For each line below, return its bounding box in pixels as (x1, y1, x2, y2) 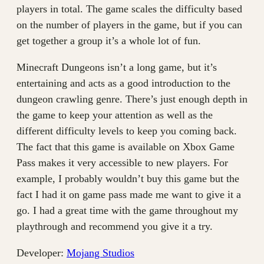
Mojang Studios (67, 247, 134, 259)
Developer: (16, 247, 67, 259)
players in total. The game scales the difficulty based (16, 3, 242, 15)
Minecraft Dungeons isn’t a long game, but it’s (16, 61, 217, 73)
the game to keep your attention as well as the (16, 109, 213, 121)
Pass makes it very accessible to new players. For (16, 157, 228, 169)
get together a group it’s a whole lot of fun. (16, 35, 201, 47)
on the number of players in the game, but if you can (16, 19, 242, 31)
